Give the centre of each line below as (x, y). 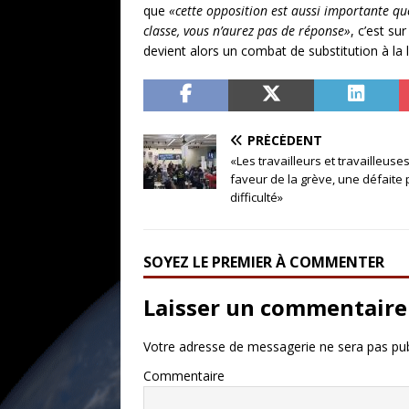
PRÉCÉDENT (285, 140)
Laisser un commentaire (275, 307)
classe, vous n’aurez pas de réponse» (247, 30)
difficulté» (257, 197)
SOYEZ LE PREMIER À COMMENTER (264, 262)
